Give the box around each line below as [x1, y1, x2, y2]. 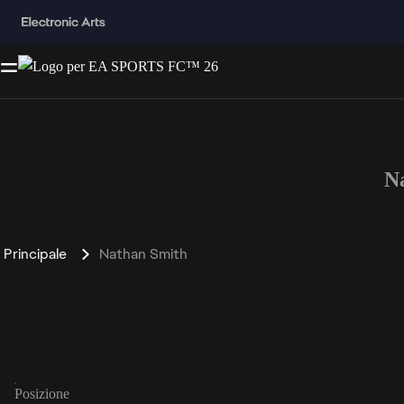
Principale [4, 243, 67, 263]
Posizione [14, 385, 69, 401]
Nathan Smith [99, 243, 188, 263]
